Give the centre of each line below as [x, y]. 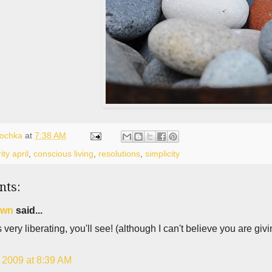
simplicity [162, 153]
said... [28, 210]
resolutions [119, 153]
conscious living [63, 153]
